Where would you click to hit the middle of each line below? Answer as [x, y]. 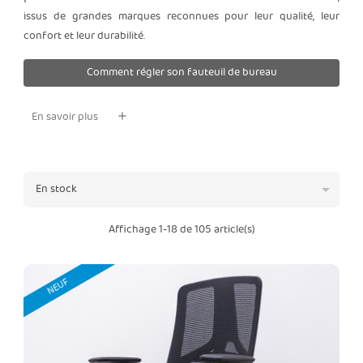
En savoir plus [65, 117]
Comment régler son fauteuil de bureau [181, 73]
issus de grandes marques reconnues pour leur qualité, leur [181, 17]
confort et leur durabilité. [84, 36]
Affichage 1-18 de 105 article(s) [181, 230]
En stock [56, 189]
